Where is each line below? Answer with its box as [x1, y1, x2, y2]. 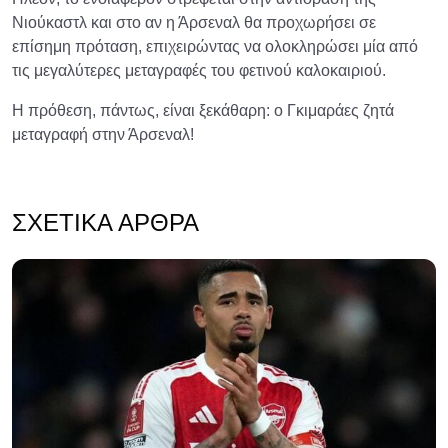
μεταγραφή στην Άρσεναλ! [12, 126, 194, 144]
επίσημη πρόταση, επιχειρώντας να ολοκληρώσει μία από [12, 38, 418, 56]
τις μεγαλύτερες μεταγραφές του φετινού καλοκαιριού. [12, 62, 386, 80]
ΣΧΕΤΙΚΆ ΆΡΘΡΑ [12, 209, 199, 237]
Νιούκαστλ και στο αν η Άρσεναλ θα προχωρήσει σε [12, 14, 376, 32]
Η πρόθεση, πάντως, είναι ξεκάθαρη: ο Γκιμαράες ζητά [12, 102, 394, 120]
